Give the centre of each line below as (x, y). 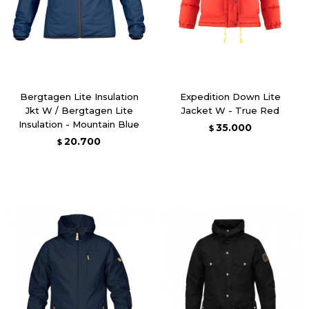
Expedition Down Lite (230, 96)
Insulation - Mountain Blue (79, 124)
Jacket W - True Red (230, 110)
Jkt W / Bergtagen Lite (79, 110)
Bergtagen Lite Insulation (79, 96)
